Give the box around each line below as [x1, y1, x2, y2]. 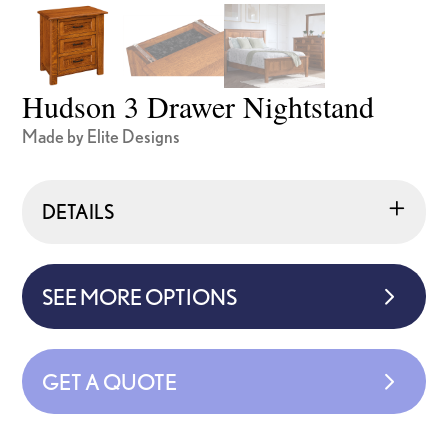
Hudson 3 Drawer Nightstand [22, 85, 375, 126]
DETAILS [42, 199, 115, 223]
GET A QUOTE [42, 368, 178, 394]
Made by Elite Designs [22, 125, 181, 146]
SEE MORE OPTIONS [42, 283, 238, 309]
